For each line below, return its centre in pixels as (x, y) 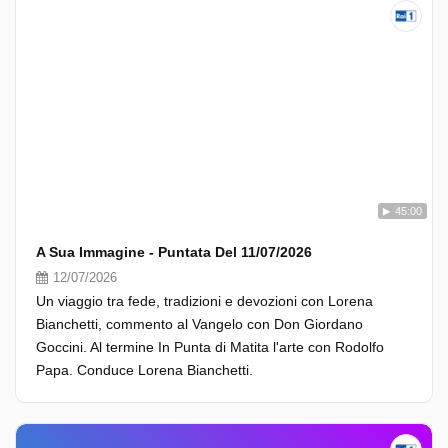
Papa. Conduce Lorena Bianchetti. (144, 370)
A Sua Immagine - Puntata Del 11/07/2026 (174, 252)
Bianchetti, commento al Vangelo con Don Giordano (199, 324)
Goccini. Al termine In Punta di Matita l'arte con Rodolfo (210, 347)
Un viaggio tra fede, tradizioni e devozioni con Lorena (204, 301)
